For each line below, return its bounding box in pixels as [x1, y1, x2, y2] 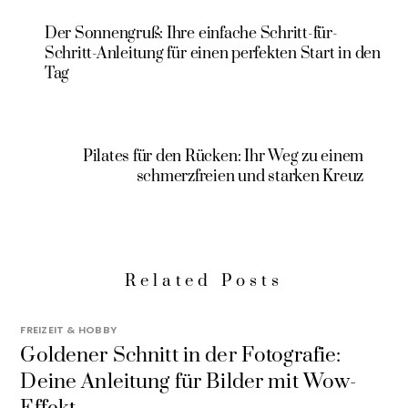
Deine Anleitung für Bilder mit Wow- [20, 369, 357, 396]
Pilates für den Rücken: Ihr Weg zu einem [82, 146, 364, 167]
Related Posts [125, 270, 283, 291]
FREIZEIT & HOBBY [20, 321, 117, 337]
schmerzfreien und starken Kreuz [136, 166, 364, 187]
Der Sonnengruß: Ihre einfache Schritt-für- [44, 23, 338, 44]
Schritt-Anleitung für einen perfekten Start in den [44, 43, 381, 64]
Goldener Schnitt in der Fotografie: [20, 342, 342, 370]
